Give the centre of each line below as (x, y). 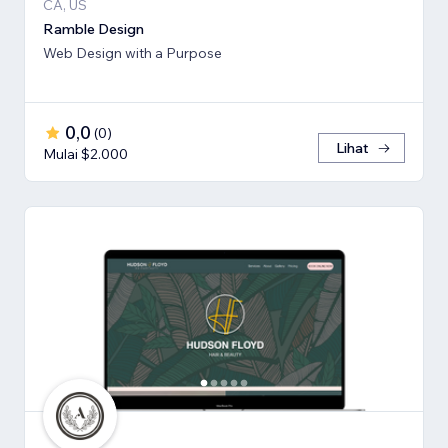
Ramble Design (93, 28)
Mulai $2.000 (85, 153)
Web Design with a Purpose (132, 52)
